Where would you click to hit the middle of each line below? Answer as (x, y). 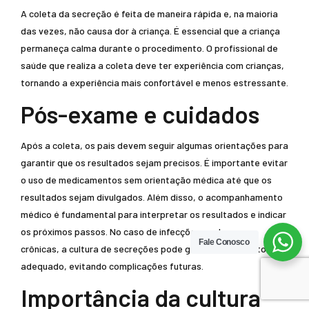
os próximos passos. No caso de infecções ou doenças (136, 231)
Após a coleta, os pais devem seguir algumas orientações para (154, 145)
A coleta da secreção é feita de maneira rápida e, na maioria (149, 13)
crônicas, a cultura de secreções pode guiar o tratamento (143, 249)
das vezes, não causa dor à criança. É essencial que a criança (150, 31)
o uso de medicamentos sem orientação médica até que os (146, 180)
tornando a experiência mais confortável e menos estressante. (154, 82)
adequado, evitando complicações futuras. (112, 266)
